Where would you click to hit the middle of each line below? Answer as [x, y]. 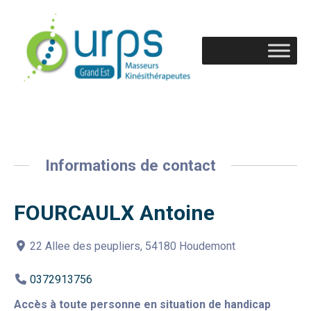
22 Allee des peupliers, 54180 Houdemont [133, 246]
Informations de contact [130, 165]
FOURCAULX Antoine [114, 213]
